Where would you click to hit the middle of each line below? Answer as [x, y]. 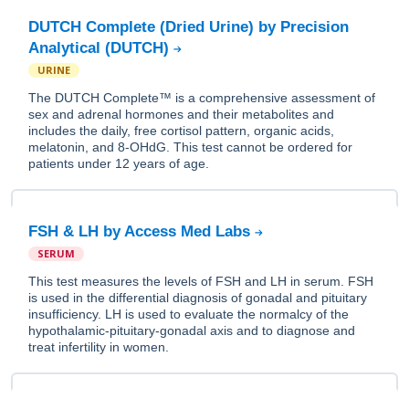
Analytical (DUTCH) [101, 48]
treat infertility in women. [99, 347]
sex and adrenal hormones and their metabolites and [181, 114]
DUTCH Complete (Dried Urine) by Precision [189, 27]
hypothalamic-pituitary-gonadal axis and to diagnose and [192, 330]
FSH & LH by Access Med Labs [142, 231]
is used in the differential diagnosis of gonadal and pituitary [198, 298]
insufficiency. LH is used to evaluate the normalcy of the [189, 314]
